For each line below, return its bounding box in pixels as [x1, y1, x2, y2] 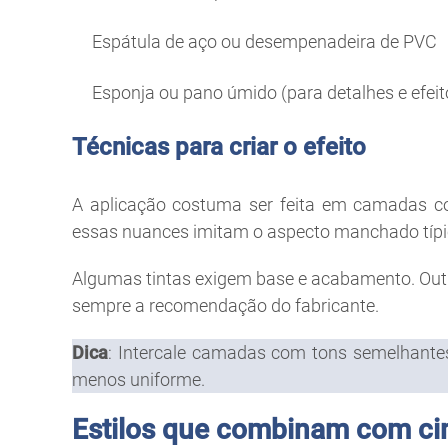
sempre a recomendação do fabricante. [72, 294, 379, 316]
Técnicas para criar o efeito [72, 132, 366, 161]
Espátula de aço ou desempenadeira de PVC [92, 30, 437, 52]
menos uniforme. [72, 368, 205, 390]
